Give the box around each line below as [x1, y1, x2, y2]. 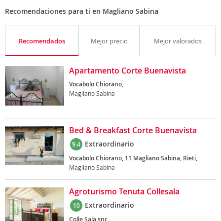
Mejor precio [90, 37, 128, 45]
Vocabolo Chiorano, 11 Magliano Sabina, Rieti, [69, 154, 197, 162]
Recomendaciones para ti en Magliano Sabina [5, 6, 158, 16]
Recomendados [19, 37, 65, 45]
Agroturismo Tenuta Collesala [69, 186, 180, 197]
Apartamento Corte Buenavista [69, 65, 186, 76]
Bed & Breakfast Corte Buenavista [69, 125, 197, 136]
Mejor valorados [153, 37, 202, 45]
